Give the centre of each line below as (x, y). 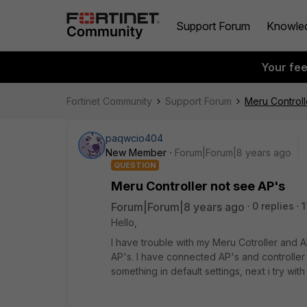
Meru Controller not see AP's (198, 186)
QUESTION (135, 165)
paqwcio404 (134, 138)
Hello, (125, 222)
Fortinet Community (109, 101)
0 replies (273, 206)
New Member (136, 152)
